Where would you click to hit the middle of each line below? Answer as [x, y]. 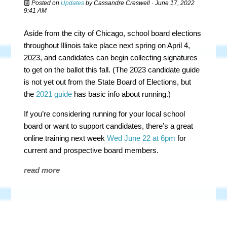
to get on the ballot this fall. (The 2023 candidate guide [112, 70]
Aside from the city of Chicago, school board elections [113, 33]
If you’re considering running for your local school [105, 114]
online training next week [66, 138]
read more [42, 170]
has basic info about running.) [122, 94]
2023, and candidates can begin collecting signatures [111, 58]
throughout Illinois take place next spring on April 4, [107, 45]
